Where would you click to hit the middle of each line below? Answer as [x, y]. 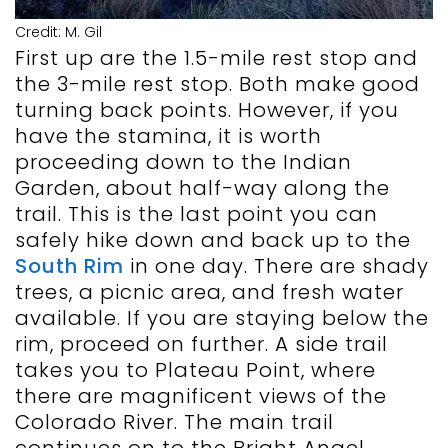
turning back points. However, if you [207, 110]
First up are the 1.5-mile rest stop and [216, 58]
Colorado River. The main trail [174, 422]
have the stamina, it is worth [168, 136]
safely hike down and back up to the [213, 240]
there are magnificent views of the [201, 396]
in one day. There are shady [276, 266]
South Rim [69, 266]
